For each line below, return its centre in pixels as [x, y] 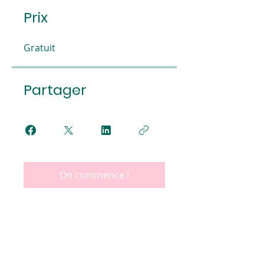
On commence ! [94, 175]
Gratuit [39, 47]
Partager [55, 90]
